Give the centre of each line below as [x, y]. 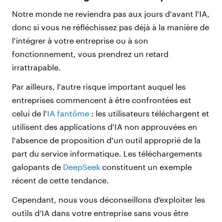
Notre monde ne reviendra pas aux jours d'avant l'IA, [111, 14]
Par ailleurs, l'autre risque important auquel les [99, 87]
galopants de [37, 167]
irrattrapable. [36, 67]
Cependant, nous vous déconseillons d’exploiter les [109, 200]
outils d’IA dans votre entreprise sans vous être [100, 213]
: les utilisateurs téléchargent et [149, 113]
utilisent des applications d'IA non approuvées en [105, 127]
